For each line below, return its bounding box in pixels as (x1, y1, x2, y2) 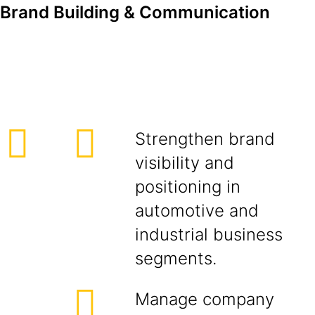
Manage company (135, 289, 274, 309)
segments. (135, 248, 217, 269)
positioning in (135, 176, 240, 197)
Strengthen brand (135, 129, 275, 149)
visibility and (135, 153, 234, 173)
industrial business (135, 224, 283, 245)
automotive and (135, 200, 259, 221)
